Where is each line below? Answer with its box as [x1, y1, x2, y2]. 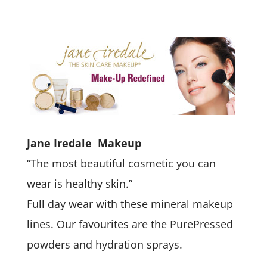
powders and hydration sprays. [26, 237, 185, 252]
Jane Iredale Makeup [26, 136, 141, 150]
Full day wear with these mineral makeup [26, 197, 233, 211]
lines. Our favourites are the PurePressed [26, 217, 233, 231]
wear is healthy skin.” [26, 176, 132, 191]
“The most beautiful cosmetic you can [26, 156, 216, 170]
